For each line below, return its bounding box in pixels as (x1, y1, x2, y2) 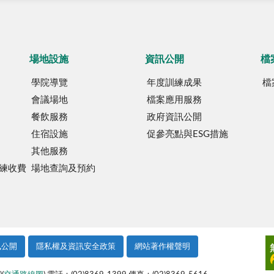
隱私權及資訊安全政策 (36, 242, 116, 251)
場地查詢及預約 (31, 164, 96, 174)
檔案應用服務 (146, 95, 202, 105)
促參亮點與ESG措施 (146, 130, 228, 139)
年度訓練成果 (146, 78, 202, 88)
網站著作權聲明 (135, 242, 190, 251)
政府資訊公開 (146, 113, 202, 122)
